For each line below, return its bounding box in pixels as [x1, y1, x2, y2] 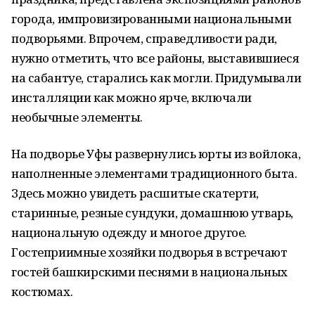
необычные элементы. [11, 109, 143, 125]
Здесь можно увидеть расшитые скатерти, [11, 185, 259, 201]
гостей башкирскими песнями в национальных [11, 264, 288, 280]
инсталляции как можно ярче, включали [11, 89, 252, 105]
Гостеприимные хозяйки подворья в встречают [11, 244, 288, 260]
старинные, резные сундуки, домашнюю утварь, [11, 205, 293, 221]
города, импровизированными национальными [11, 11, 292, 27]
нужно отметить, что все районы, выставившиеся [11, 50, 300, 66]
